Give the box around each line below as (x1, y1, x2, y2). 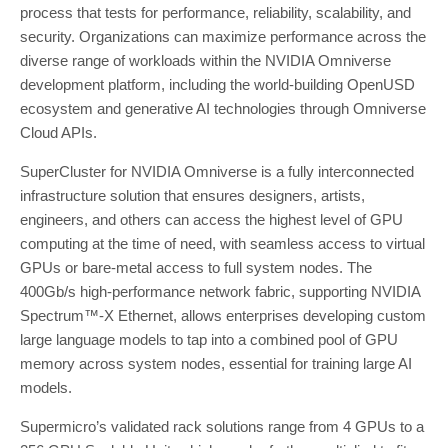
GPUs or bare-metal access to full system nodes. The (20, 258, 372, 276)
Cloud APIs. (20, 123, 97, 141)
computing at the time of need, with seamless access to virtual (20, 234, 425, 252)
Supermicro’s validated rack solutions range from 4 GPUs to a (20, 417, 424, 435)
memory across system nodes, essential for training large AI (20, 354, 412, 372)
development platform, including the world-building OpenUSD (20, 75, 415, 93)
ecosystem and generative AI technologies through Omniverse (20, 99, 426, 117)
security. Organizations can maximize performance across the (20, 27, 426, 45)
